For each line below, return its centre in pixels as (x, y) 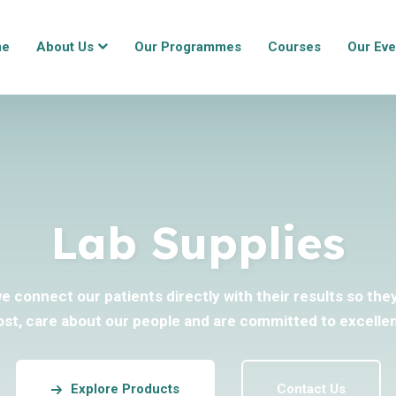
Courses (294, 47)
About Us (65, 47)
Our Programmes (188, 47)
